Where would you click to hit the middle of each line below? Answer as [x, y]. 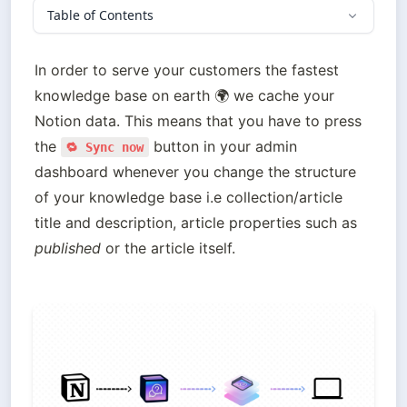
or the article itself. [168, 248]
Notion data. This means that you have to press [198, 121]
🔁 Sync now [105, 147]
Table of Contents [100, 15]
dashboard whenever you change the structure [195, 172]
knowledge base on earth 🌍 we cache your [184, 95]
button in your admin [223, 146]
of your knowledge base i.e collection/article [189, 197]
